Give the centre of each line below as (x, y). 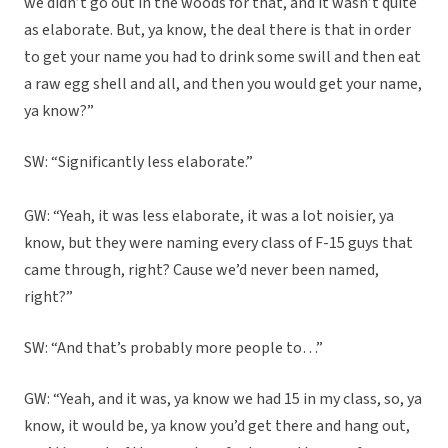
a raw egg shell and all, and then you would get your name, (223, 84)
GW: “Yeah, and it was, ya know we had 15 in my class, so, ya (223, 399)
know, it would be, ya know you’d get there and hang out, (217, 426)
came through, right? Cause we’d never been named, (201, 270)
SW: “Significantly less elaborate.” (138, 162)
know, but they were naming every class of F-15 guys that (218, 243)
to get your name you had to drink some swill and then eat (222, 57)
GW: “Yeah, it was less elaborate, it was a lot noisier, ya (209, 216)
